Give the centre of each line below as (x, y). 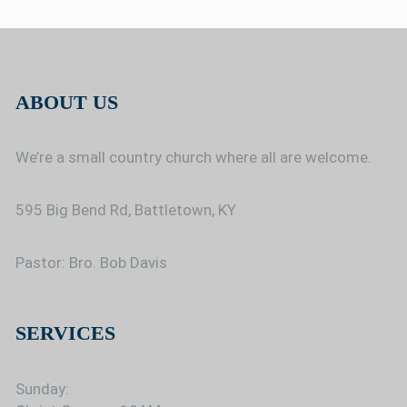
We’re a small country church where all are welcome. (194, 158)
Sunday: (42, 388)
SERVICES (65, 333)
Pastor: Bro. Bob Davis (91, 263)
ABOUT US (67, 102)
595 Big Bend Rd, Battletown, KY (126, 210)
